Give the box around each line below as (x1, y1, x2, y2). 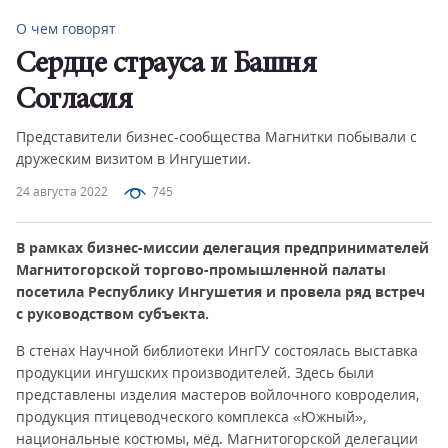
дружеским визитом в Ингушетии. (16, 149, 251, 168)
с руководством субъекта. (16, 304, 209, 323)
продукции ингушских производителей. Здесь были (16, 363, 374, 382)
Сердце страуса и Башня (16, 50, 316, 80)
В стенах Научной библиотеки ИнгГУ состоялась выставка (16, 341, 418, 360)
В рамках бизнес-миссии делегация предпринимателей (16, 238, 429, 257)
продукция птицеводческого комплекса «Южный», (16, 407, 366, 426)
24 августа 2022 (16, 183, 108, 200)
